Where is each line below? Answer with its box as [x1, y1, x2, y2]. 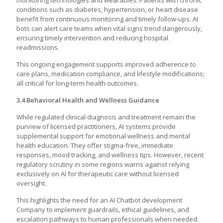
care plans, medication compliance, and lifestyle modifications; [16, 69, 205, 78]
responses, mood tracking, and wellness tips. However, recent [16, 150, 204, 159]
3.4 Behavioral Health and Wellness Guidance [16, 96, 159, 105]
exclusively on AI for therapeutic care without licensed [16, 169, 179, 178]
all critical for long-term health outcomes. [16, 79, 138, 88]
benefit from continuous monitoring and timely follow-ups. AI [16, 14, 198, 23]
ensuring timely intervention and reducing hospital [16, 33, 168, 42]
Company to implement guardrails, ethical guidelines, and [16, 205, 189, 214]
